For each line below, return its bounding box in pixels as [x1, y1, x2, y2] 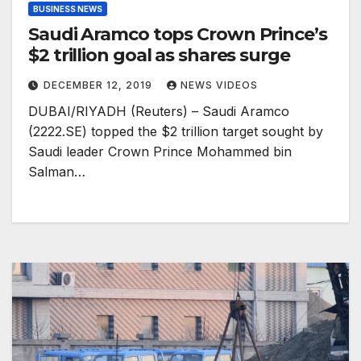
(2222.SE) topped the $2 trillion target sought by [28, 123, 323, 140]
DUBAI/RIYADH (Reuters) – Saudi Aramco [28, 103, 289, 120]
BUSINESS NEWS [33, 4, 102, 15]
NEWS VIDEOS [180, 79, 258, 92]
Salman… [28, 164, 85, 180]
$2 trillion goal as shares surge [28, 44, 290, 67]
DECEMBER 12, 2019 [44, 79, 156, 92]
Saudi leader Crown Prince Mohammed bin [28, 143, 292, 160]
